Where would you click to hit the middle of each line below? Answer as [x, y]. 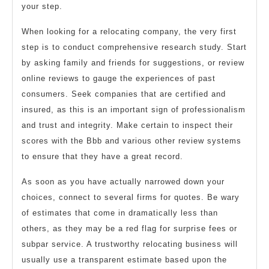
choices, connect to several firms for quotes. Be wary [131, 198]
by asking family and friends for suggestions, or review [133, 63]
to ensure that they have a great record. [102, 157]
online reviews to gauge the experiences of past [119, 79]
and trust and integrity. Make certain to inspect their [127, 125]
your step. [42, 7]
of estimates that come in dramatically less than [120, 213]
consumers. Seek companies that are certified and [124, 94]
